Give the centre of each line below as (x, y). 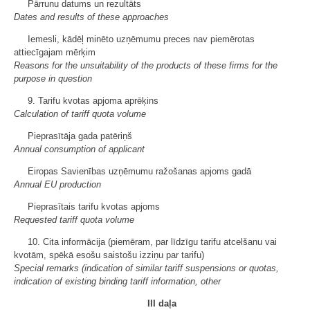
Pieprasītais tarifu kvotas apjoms (94, 207)
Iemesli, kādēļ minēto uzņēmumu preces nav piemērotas (141, 39)
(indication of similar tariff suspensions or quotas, (180, 268)
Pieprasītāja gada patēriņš (80, 136)
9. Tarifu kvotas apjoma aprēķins (93, 101)
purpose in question (53, 79)
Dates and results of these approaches (91, 17)
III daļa (162, 303)
